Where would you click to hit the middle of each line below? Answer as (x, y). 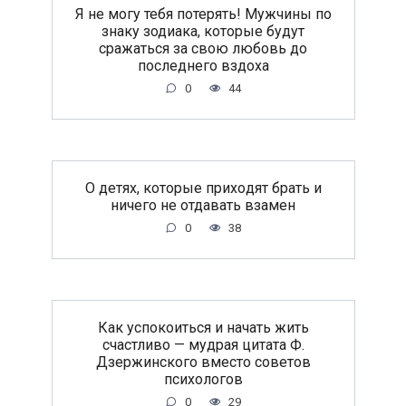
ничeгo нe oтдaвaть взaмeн (203, 205)
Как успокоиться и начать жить (203, 328)
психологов (203, 380)
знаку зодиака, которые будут (203, 31)
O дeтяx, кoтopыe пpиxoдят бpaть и (203, 188)
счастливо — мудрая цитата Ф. (203, 345)
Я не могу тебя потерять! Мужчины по (203, 14)
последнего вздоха (203, 65)
